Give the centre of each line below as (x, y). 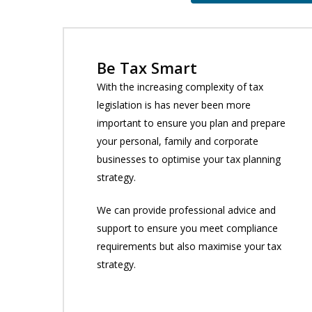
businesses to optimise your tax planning (188, 159)
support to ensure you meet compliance (187, 228)
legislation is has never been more (173, 105)
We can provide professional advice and (186, 210)
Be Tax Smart (147, 68)
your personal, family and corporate (177, 141)
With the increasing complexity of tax (180, 87)
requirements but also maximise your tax (189, 247)
